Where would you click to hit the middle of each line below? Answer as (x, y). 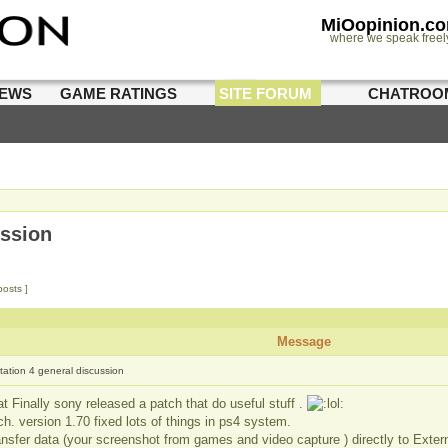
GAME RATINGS (119, 93)
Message (303, 341)
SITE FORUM (266, 93)
